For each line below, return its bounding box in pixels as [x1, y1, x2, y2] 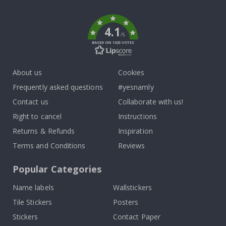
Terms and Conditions [13, 141, 86, 151]
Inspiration [118, 126, 153, 136]
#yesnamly [118, 82, 154, 92]
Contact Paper [113, 212, 160, 222]
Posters [113, 197, 139, 207]
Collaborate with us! [118, 97, 184, 107]
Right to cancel [13, 111, 62, 122]
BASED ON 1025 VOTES [91, 40, 135, 45]
